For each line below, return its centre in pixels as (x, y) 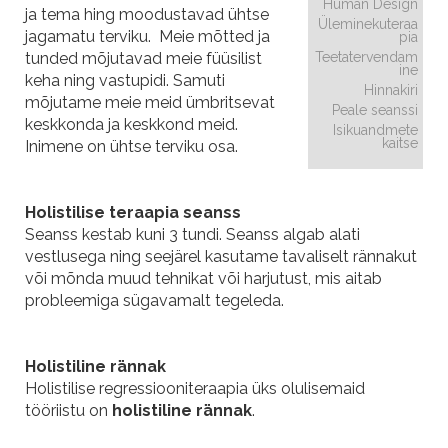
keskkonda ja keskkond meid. (131, 124)
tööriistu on (68, 410)
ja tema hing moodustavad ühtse (147, 14)
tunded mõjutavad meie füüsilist (143, 58)
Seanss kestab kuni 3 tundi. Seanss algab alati (192, 234)
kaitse (400, 142)
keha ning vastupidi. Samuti (125, 80)
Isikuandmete (375, 129)
